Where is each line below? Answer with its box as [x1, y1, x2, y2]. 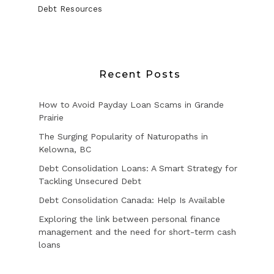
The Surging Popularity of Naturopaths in [38, 131, 208, 141]
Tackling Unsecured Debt [38, 176, 141, 186]
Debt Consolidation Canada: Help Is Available [38, 194, 225, 205]
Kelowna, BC [38, 144, 91, 154]
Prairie [38, 112, 64, 122]
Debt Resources [37, 4, 103, 13]
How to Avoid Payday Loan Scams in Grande [38, 99, 224, 109]
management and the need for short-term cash [38, 226, 236, 237]
